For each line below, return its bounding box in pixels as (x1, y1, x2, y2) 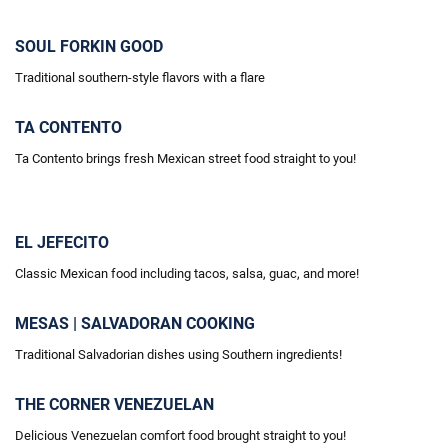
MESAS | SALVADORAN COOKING (15, 314, 255, 333)
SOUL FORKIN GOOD (15, 37, 163, 56)
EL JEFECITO (15, 233, 109, 252)
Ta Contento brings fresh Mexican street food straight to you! (15, 151, 356, 166)
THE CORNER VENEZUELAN (15, 395, 214, 414)
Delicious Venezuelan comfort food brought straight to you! (15, 428, 346, 443)
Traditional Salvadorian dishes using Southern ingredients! (15, 347, 342, 362)
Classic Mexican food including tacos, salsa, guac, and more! (15, 266, 359, 281)
